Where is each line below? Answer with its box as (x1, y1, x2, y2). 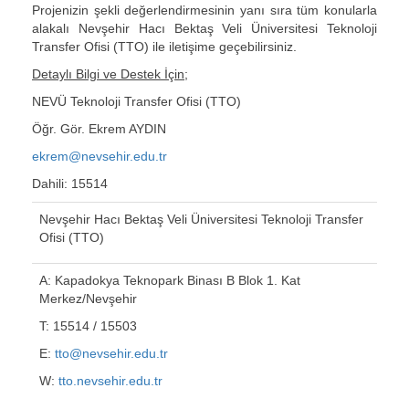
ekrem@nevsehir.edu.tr (32, 149, 167, 163)
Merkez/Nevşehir (39, 291, 137, 306)
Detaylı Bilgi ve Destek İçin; (32, 67, 188, 81)
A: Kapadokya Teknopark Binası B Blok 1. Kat (39, 273, 300, 288)
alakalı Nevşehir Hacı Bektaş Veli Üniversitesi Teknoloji (32, 21, 377, 36)
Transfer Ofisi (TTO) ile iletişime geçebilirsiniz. (32, 39, 297, 54)
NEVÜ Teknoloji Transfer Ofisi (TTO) (32, 94, 241, 109)
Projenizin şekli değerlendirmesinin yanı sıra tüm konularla (32, 3, 377, 17)
